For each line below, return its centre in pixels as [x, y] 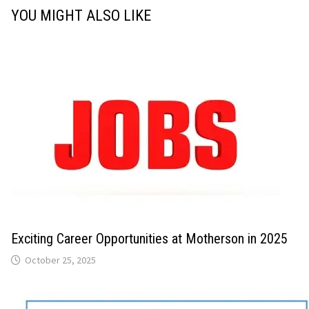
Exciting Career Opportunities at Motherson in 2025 [149, 239]
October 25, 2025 [60, 260]
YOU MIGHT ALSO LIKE [81, 16]
